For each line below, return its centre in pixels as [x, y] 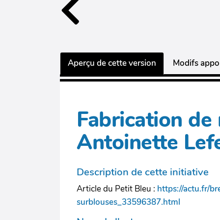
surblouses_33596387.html [128, 202]
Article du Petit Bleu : [117, 189]
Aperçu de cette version [112, 63]
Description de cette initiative [143, 172]
